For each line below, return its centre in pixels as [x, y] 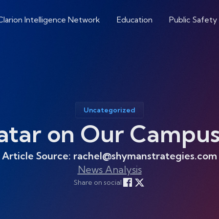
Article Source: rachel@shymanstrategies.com [109, 156]
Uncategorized [109, 110]
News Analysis [109, 169]
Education [134, 20]
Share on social [98, 182]
